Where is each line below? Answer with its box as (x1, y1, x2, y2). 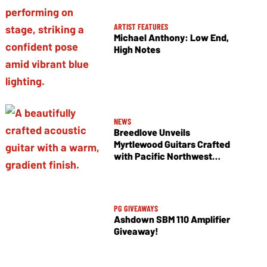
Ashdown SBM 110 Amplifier (113, 213, 230, 225)
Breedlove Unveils (113, 126, 190, 138)
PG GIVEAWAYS (113, 203, 158, 214)
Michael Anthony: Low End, (113, 31, 229, 43)
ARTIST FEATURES (113, 21, 168, 32)
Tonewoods (113, 162, 162, 173)
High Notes (113, 43, 160, 55)
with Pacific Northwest (113, 150, 212, 162)
